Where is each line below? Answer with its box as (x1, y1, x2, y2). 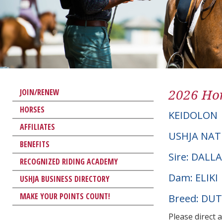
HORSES (20, 104, 45, 115)
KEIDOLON (168, 108, 218, 122)
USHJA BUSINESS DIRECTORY (20, 173, 110, 184)
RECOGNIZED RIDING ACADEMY (20, 156, 118, 167)
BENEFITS (20, 138, 50, 150)
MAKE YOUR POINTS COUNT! (20, 190, 110, 202)
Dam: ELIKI (168, 170, 218, 184)
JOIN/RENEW (20, 86, 59, 98)
